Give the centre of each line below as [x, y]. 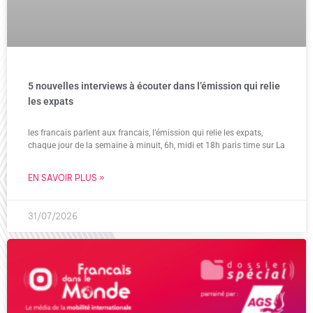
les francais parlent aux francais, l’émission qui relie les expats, [145, 132]
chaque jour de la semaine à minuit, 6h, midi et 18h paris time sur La [156, 145]
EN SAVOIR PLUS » [66, 177]
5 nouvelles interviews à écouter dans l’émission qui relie [154, 86]
